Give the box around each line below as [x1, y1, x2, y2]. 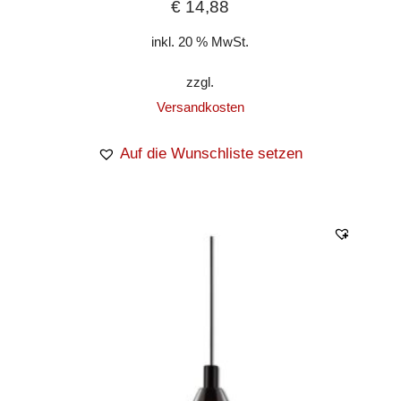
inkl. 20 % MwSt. [151, 34, 250, 50]
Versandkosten [156, 98, 244, 115]
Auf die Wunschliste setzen [120, 144, 303, 162]
